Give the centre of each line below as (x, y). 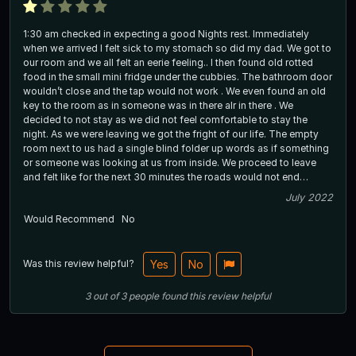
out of (106, 296)
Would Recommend (69, 219)
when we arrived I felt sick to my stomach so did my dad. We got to (177, 48)
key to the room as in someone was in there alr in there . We (158, 106)
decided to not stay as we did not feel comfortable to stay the (165, 120)
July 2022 (309, 198)
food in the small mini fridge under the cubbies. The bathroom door (178, 77)
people (144, 296)
